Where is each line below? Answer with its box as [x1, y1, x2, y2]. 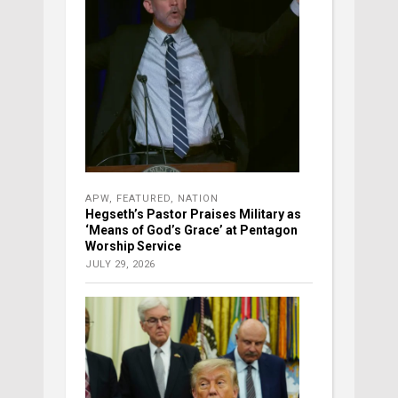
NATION [178, 193, 219, 205]
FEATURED [116, 193, 171, 205]
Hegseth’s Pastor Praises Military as [85, 207, 301, 222]
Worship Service [85, 239, 181, 254]
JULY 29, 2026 [85, 259, 155, 271]
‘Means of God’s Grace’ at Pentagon [85, 223, 298, 238]
